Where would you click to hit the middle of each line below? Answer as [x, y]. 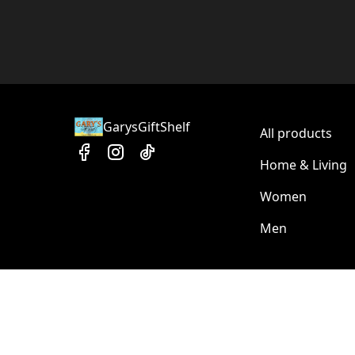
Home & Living [303, 165]
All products [296, 133]
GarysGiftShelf [146, 127]
